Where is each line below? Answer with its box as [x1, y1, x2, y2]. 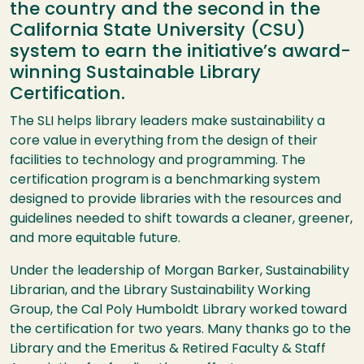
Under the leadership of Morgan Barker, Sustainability [10, 265, 349, 279]
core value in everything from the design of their [10, 135, 318, 149]
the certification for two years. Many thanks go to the [10, 323, 351, 337]
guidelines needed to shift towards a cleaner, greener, [10, 213, 353, 227]
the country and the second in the [10, 2, 320, 19]
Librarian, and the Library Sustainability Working [10, 284, 310, 298]
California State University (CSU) [10, 23, 305, 41]
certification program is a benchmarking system [10, 174, 320, 188]
